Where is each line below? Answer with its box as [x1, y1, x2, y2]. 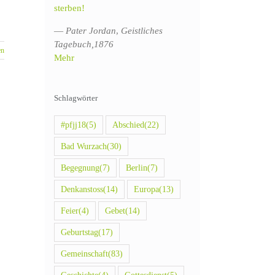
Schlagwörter [54, 93, 98, 103]
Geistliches [121, 25, 163, 36]
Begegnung [61, 163, 99, 172]
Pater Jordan [66, 25, 116, 36]
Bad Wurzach [61, 141, 107, 151]
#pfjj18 [61, 120, 86, 130]
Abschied [112, 120, 144, 130]
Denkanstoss [61, 184, 103, 194]
